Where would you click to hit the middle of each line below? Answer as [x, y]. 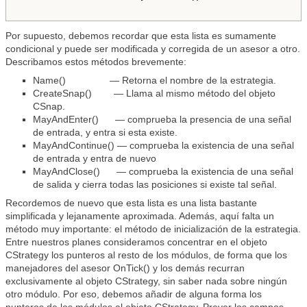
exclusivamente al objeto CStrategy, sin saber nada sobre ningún [146, 281]
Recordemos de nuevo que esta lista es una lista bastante [131, 203]
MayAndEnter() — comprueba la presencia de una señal [162, 119]
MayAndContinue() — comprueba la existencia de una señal [163, 145]
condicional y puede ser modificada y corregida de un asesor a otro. [153, 49]
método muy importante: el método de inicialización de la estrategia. [153, 229]
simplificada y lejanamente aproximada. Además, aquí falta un [140, 216]
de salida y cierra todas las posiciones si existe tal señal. [155, 184]
